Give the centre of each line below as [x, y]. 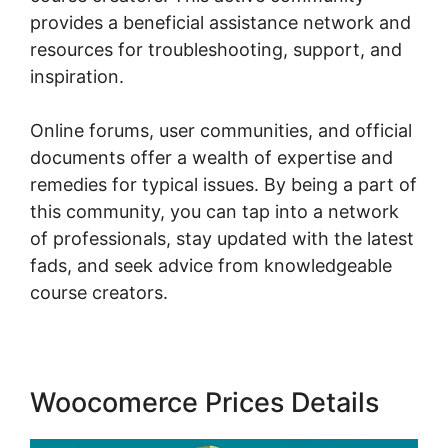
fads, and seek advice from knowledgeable [211, 266]
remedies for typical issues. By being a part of [223, 185]
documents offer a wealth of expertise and [211, 158]
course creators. [99, 293]
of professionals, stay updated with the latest [222, 239]
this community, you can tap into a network [214, 212]
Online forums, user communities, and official [221, 131]
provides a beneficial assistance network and [220, 23]
